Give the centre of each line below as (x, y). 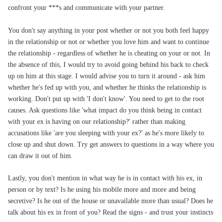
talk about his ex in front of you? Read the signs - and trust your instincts (111, 213)
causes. (18, 111)
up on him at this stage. (42, 76)
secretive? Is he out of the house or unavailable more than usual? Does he (111, 201)
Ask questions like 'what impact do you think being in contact (115, 111)
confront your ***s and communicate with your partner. (86, 8)
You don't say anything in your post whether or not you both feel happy (109, 31)
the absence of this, (36, 65)
